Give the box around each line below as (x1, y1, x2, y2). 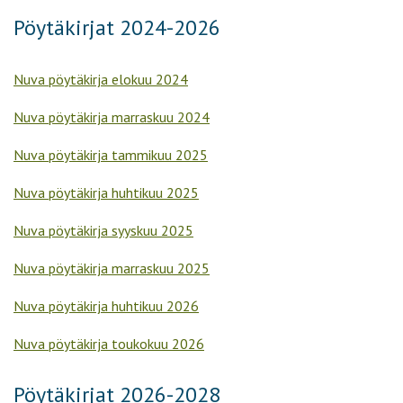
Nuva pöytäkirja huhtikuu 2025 (13, 184, 199, 202)
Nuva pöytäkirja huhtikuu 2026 (13, 297, 199, 316)
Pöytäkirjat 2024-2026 (13, 13, 220, 42)
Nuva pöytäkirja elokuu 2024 (13, 70, 188, 89)
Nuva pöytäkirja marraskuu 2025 (13, 259, 210, 278)
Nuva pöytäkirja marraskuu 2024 (13, 108, 210, 127)
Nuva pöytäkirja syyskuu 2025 (13, 221, 193, 240)
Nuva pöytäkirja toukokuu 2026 (13, 335, 204, 354)
